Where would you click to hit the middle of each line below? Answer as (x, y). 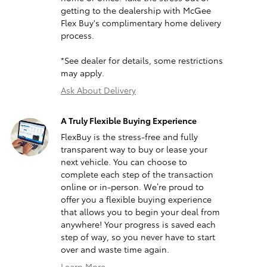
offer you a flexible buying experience (136, 199)
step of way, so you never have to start (138, 237)
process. (77, 35)
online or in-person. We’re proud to (132, 187)
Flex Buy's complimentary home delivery (141, 23)
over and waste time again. (115, 249)
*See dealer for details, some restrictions (142, 60)
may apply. (83, 73)
